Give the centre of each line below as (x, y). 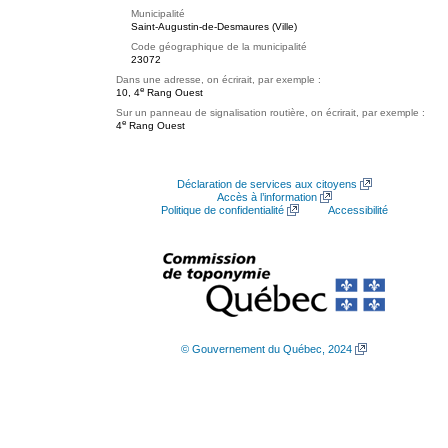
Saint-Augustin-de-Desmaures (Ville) (214, 26)
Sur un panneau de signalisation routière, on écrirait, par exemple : (270, 112)
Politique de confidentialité (222, 210)
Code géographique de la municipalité (219, 46)
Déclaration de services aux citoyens (266, 184)
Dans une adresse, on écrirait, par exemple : (218, 79)
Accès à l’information (266, 197)
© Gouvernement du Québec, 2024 (266, 349)
